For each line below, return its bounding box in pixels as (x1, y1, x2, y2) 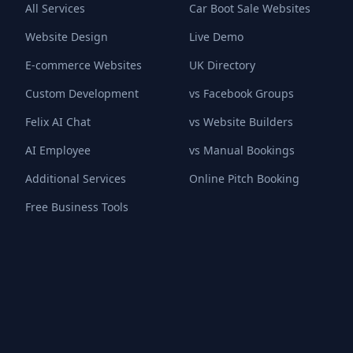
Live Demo (189, 29, 243, 44)
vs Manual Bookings (189, 143, 295, 158)
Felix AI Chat (25, 114, 91, 129)
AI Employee (25, 143, 91, 158)
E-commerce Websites (25, 58, 142, 72)
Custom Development (25, 86, 139, 101)
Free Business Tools (25, 199, 128, 214)
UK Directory (189, 58, 255, 72)
